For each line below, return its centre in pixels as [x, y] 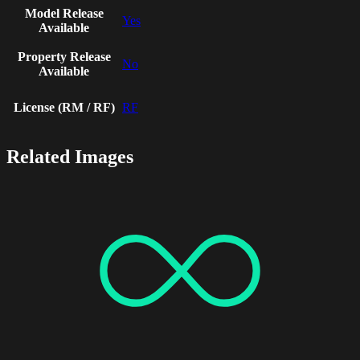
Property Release [64, 57]
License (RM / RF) [64, 108]
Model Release [64, 14]
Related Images [70, 157]
